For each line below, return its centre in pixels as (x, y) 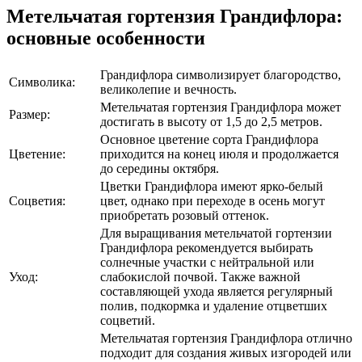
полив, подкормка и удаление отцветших (214, 306)
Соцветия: (37, 201)
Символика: (42, 82)
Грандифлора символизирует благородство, (221, 75)
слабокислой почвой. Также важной (200, 277)
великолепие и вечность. (168, 90)
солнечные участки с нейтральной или (207, 263)
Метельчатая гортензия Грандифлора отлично (226, 339)
